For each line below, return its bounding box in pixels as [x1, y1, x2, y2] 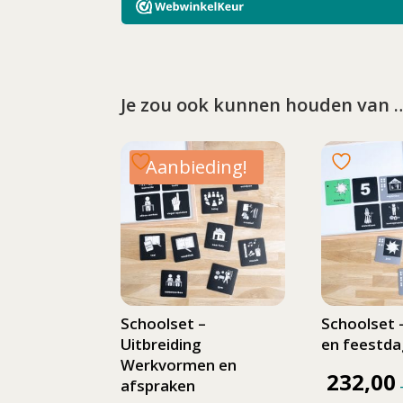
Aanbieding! [146, 155, 248, 180]
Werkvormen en [121, 354, 237, 375]
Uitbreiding [121, 333, 201, 354]
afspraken [121, 374, 196, 396]
